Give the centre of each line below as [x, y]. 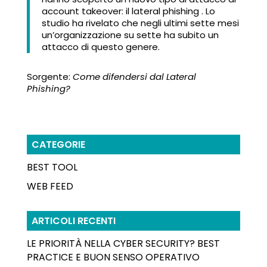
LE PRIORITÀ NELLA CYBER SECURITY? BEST [123, 243]
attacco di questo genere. [100, 47]
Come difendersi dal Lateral [134, 77]
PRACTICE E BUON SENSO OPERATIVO [113, 257]
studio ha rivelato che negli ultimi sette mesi [140, 23]
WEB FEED [50, 186]
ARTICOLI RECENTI [73, 221]
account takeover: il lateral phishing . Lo [128, 11]
